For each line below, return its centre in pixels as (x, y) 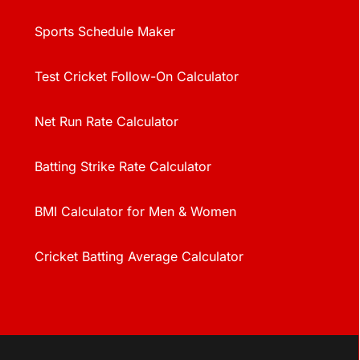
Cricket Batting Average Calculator (139, 257)
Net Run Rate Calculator (106, 122)
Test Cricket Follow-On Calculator (136, 77)
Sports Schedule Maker (104, 32)
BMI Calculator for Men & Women (135, 212)
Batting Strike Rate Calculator (123, 167)
